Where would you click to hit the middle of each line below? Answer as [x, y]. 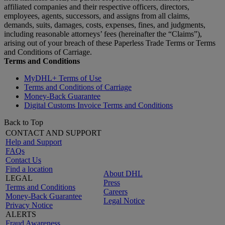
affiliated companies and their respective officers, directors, [97, 7]
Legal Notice [124, 201]
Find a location [29, 169]
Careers [116, 192]
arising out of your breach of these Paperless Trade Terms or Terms [110, 43]
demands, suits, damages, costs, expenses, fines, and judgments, [105, 25]
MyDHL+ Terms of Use [63, 78]
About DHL [123, 174]
